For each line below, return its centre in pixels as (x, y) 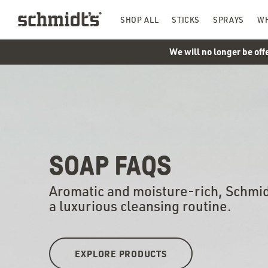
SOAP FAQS (110, 165)
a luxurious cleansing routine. (140, 206)
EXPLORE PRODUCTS (121, 254)
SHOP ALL (140, 20)
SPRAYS (229, 20)
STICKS (186, 20)
